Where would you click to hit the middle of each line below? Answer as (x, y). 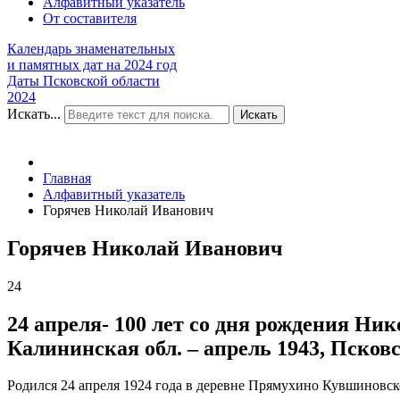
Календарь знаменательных (91, 48)
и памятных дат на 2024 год (92, 64)
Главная (67, 178)
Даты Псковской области (83, 80)
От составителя (90, 18)
